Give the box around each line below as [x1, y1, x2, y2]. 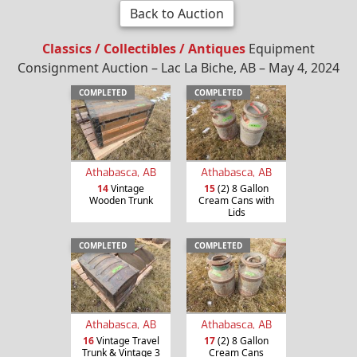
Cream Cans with [198, 193, 274, 207]
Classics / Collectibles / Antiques [42, 39, 245, 57]
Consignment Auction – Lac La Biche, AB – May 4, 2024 [18, 58, 339, 76]
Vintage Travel [93, 334, 159, 348]
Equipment [245, 39, 315, 57]
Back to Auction [129, 4, 224, 22]
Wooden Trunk [88, 193, 153, 207]
